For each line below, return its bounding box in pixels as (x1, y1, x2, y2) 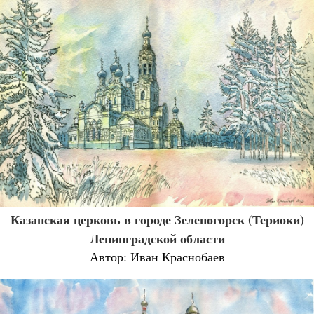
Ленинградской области (89, 229, 225, 248)
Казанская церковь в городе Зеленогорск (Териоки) (10, 210, 304, 229)
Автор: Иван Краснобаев (89, 248, 225, 266)
